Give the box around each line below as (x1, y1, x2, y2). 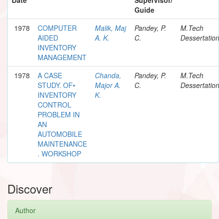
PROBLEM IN (38, 109, 80, 119)
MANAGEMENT (38, 52, 87, 62)
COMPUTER (38, 22, 77, 33)
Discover (7, 179, 52, 197)
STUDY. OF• (38, 80, 75, 90)
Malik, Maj (95, 22, 126, 33)
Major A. (95, 80, 121, 90)
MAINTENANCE (38, 138, 87, 149)
